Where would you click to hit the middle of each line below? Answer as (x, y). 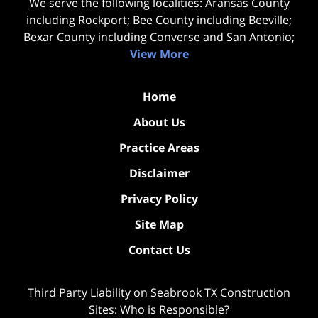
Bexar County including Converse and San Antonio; (159, 37)
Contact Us (159, 250)
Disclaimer (159, 173)
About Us (159, 122)
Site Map (159, 224)
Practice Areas (159, 147)
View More (159, 54)
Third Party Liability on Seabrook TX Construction (159, 292)
